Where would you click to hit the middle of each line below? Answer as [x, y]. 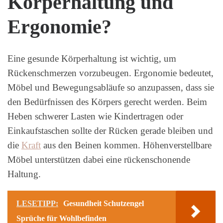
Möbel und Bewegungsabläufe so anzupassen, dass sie [111, 87]
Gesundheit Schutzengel [104, 203]
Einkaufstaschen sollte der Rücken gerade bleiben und [110, 130]
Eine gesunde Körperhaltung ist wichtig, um [92, 58]
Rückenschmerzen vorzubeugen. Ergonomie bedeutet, [111, 73]
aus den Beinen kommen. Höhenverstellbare [126, 145]
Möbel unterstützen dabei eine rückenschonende [99, 159]
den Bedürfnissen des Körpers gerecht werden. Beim [107, 102]
